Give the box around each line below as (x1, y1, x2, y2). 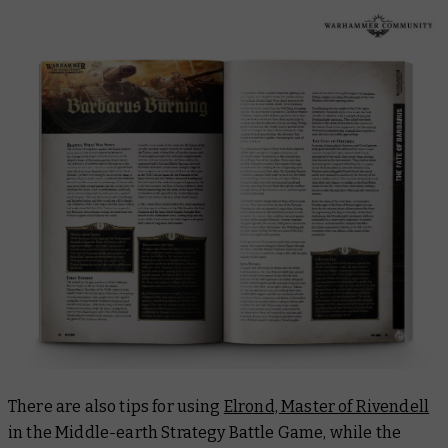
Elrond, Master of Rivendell (223, 396, 430, 416)
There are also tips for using (8, 396, 224, 416)
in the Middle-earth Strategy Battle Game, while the (8, 422, 402, 442)
